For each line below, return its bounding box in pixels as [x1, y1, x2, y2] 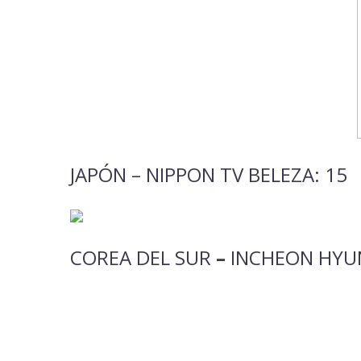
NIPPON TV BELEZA [146, 160, 314, 188]
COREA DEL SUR [70, 244, 211, 272]
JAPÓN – [70, 160, 146, 188]
